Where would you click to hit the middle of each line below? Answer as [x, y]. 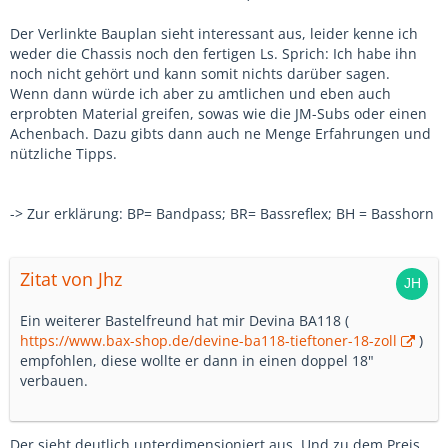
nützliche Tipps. [63, 154]
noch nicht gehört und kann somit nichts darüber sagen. [200, 74]
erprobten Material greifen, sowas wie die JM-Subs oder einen [218, 114]
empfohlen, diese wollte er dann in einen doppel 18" [197, 361]
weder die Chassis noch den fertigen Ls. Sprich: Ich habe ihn [213, 54]
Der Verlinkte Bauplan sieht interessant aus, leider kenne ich [214, 34]
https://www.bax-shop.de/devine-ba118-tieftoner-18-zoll [208, 341]
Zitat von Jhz [71, 279]
